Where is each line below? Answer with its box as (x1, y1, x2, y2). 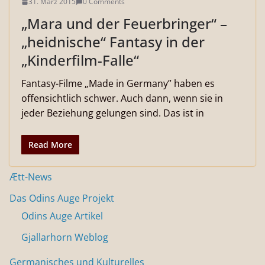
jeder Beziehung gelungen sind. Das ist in (21, 106, 204, 119)
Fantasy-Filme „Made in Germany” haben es (21, 77, 215, 90)
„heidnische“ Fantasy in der (21, 32, 205, 51)
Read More (28, 139, 72, 150)
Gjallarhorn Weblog (21, 231, 108, 244)
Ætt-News (9, 170, 52, 183)
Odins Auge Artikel (21, 209, 103, 222)
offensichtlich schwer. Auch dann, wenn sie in (21, 92, 223, 105)
